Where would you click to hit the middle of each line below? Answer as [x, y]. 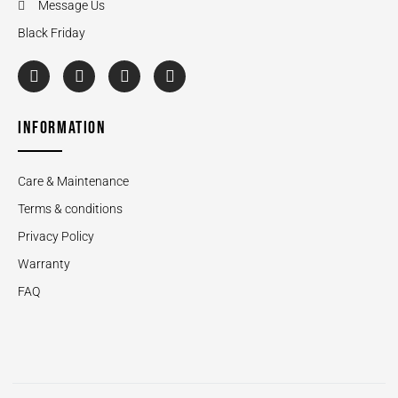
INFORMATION [62, 128]
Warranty [44, 264]
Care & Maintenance [73, 182]
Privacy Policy [56, 237]
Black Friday [52, 33]
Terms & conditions [70, 209]
